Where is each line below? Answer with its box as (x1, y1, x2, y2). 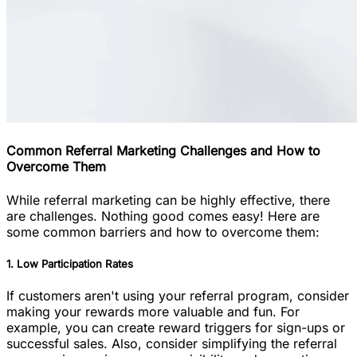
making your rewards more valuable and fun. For (6, 303, 300, 320)
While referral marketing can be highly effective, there (6, 191, 330, 208)
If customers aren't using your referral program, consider (6, 287, 349, 304)
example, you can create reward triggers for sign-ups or (6, 319, 345, 335)
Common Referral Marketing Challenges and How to (6, 143, 320, 159)
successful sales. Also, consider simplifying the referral (6, 335, 337, 351)
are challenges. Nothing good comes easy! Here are (6, 207, 320, 224)
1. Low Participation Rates (6, 257, 133, 270)
